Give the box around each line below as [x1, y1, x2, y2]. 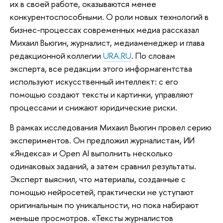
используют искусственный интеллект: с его [10, 76, 178, 88]
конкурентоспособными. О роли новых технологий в [10, 11, 209, 23]
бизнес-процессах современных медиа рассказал [10, 24, 199, 36]
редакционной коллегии [10, 50, 103, 62]
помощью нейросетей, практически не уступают [10, 186, 194, 198]
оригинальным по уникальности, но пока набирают [10, 199, 199, 211]
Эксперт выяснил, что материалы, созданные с [10, 173, 186, 185]
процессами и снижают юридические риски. [10, 102, 177, 113]
